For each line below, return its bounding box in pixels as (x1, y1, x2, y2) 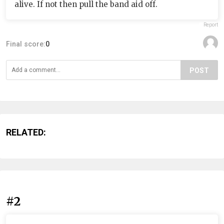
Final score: (6, 39, 45, 48)
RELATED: (6, 126, 46, 137)
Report (203, 21, 218, 27)
